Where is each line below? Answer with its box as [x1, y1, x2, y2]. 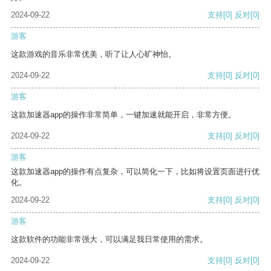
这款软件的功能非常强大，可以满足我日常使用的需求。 [11, 235, 207, 244]
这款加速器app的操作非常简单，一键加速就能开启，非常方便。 [11, 110, 236, 120]
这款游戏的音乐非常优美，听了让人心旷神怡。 [11, 50, 176, 59]
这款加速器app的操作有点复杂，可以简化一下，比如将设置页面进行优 [11, 167, 260, 177]
